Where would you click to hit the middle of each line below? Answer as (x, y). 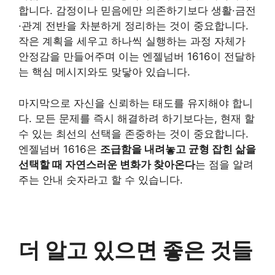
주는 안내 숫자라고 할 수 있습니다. (101, 180)
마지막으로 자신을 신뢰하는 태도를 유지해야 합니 (136, 103)
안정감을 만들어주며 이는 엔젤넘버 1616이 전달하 (137, 56)
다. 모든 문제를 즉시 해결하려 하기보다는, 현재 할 (137, 118)
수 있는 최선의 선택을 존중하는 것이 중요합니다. (134, 134)
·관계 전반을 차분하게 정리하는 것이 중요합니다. (134, 26)
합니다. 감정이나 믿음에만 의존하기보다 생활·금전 (137, 10)
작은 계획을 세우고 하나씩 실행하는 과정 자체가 (132, 41)
